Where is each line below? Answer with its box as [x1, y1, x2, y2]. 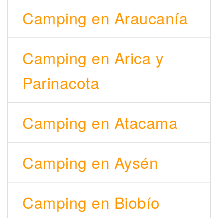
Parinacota [22, 71, 99, 94]
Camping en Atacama [22, 111, 178, 134]
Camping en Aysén [22, 151, 158, 174]
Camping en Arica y [22, 46, 163, 69]
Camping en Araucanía [22, 6, 188, 29]
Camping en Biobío [22, 191, 160, 214]
